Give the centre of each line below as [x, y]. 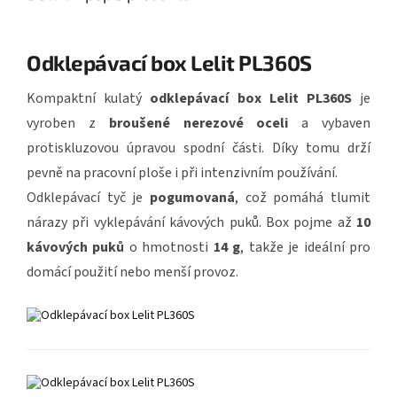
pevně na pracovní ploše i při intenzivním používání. [182, 172]
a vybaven [330, 123]
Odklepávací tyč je [88, 197]
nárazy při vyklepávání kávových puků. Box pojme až [191, 222]
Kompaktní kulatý [89, 98]
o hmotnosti [169, 247]
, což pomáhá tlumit [303, 197]
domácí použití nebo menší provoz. [132, 272]
